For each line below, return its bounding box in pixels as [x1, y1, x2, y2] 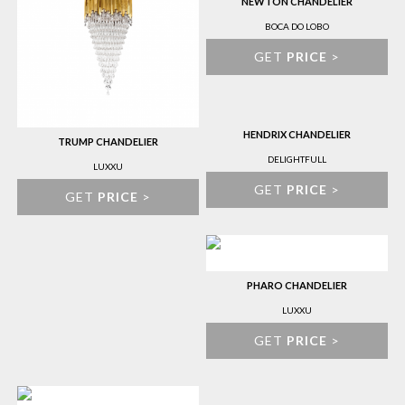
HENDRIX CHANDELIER [243, 128, 351, 141]
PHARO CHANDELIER [247, 279, 347, 292]
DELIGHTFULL [268, 154, 326, 165]
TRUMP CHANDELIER [58, 135, 158, 147]
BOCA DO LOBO [265, 21, 329, 33]
